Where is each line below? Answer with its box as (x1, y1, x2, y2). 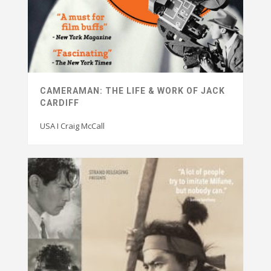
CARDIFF (40, 97, 79, 108)
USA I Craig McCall (40, 120, 105, 131)
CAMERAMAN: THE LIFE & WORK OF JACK (40, 85, 225, 96)
